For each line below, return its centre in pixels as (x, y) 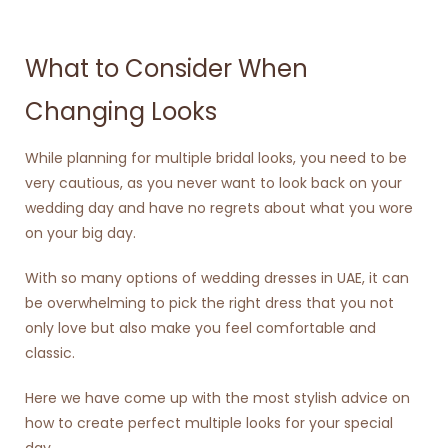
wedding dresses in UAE (281, 277)
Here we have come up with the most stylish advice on (217, 397)
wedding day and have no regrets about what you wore (219, 207)
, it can (385, 277)
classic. (50, 352)
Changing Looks (121, 112)
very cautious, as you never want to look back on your (213, 182)
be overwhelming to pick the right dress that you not (209, 302)
